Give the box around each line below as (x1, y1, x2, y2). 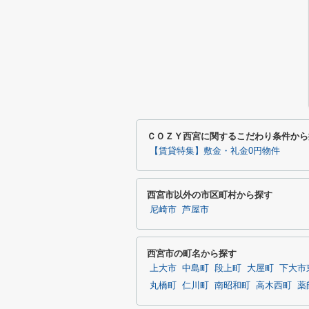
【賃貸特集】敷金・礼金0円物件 (150, 146, 280, 156)
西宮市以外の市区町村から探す (147, 190, 272, 200)
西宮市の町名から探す (147, 248, 237, 259)
